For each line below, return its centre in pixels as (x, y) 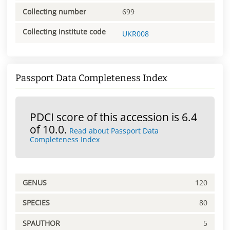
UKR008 (136, 33)
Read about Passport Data (114, 130)
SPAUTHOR (41, 223)
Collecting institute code (64, 32)
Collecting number (54, 11)
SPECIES (36, 203)
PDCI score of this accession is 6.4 (113, 117)
